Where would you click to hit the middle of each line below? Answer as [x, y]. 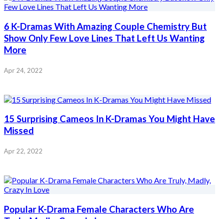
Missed [19, 131]
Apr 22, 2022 [23, 151]
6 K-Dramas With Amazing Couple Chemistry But [105, 27]
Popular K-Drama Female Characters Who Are [99, 209]
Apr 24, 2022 [23, 70]
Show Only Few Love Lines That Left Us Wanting [104, 38]
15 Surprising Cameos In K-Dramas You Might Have [109, 119]
